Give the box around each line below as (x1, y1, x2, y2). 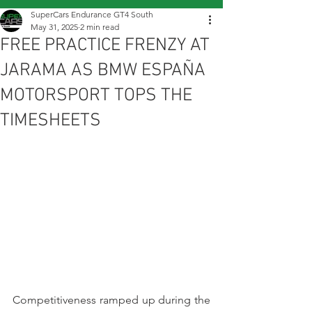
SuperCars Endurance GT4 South (31, 9, 153, 19)
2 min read (80, 22, 119, 32)
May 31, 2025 (31, 22, 78, 32)
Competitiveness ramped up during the (13, 293, 210, 307)
